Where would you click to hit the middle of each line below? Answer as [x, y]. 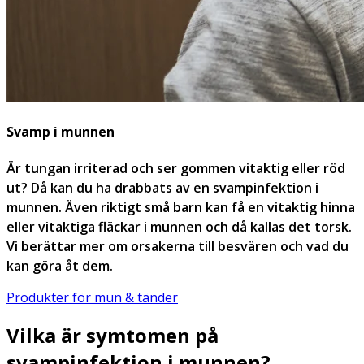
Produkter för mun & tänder [92, 297]
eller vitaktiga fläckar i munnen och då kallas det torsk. [179, 226]
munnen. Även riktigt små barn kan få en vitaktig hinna [181, 207]
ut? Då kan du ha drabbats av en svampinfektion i [162, 187]
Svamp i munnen [61, 132]
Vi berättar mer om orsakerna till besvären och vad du [178, 246]
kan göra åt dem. [60, 265]
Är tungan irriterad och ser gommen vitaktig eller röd [176, 168]
